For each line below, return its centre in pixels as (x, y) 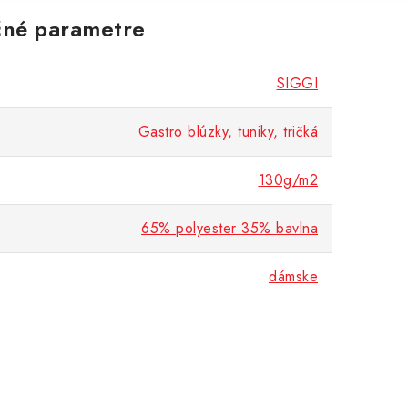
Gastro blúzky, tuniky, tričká (228, 132)
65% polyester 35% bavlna (229, 229)
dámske (293, 277)
